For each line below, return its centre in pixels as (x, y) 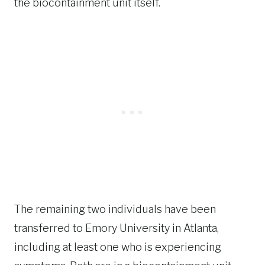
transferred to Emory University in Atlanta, (117, 228)
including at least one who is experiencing (118, 247)
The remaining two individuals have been (115, 209)
